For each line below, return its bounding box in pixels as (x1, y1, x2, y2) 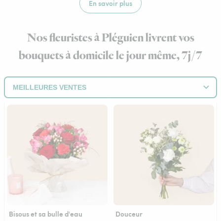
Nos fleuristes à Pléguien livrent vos (27, 30, 194, 46)
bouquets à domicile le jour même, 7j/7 (19, 48, 202, 64)
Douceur (115, 209, 143, 219)
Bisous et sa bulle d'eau (9, 209, 82, 219)
